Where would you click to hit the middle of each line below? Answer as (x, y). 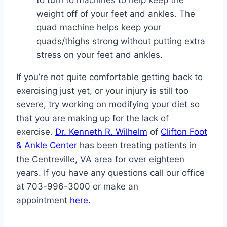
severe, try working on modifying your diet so (108, 105)
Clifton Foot (184, 132)
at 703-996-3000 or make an (77, 187)
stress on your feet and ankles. (100, 55)
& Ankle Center (47, 146)
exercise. (36, 132)
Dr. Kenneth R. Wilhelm (101, 132)
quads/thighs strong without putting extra (121, 41)
